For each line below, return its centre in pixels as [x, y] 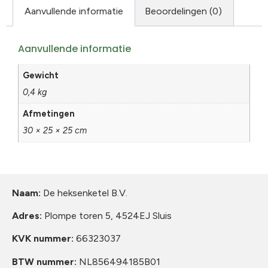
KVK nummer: [44, 239]
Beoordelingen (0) [183, 11]
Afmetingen [49, 114]
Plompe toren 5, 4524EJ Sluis [108, 216]
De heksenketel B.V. [84, 193]
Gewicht [41, 75]
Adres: [28, 216]
